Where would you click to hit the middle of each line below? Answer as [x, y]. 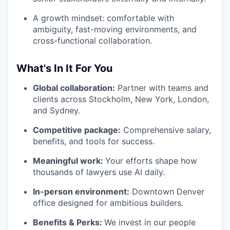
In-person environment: [81, 191]
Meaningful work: [69, 160]
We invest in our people [150, 222]
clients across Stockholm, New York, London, [121, 99]
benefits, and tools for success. [94, 141]
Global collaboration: [74, 88]
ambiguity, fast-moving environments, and [115, 29]
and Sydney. [56, 110]
